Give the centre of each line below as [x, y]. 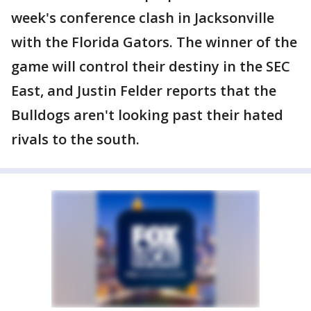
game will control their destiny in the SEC [151, 66]
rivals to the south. [75, 139]
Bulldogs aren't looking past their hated [147, 115]
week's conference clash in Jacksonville [143, 18]
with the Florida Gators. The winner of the [154, 42]
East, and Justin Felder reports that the [144, 91]
